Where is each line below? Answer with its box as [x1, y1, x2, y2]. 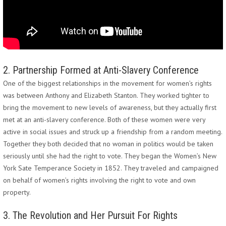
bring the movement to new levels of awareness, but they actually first [3, 103, 216, 112]
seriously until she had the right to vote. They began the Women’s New [3, 151, 216, 160]
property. [3, 188, 31, 197]
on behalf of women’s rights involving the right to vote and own [3, 176, 196, 185]
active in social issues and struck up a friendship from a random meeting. [3, 127, 222, 136]
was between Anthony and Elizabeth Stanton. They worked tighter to [3, 91, 209, 100]
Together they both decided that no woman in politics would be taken [3, 139, 213, 148]
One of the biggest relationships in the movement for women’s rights [3, 79, 212, 88]
